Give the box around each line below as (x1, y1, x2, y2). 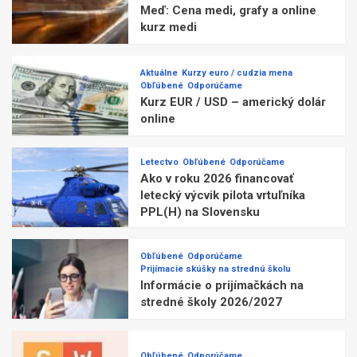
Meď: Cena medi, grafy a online (140, 2, 317, 18)
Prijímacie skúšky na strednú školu (140, 263, 292, 274)
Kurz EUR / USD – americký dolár (140, 94, 327, 109)
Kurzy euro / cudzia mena (182, 67, 293, 78)
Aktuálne (140, 67, 178, 78)
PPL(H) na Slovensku (140, 205, 261, 219)
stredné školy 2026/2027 (140, 294, 283, 309)
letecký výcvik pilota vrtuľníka (140, 188, 306, 202)
